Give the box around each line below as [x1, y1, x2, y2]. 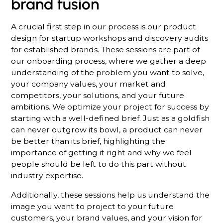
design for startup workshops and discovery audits [11, 33, 209, 43]
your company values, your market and [11, 79, 166, 89]
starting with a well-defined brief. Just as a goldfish [11, 113, 210, 123]
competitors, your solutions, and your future [11, 91, 185, 101]
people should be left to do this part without [11, 159, 187, 169]
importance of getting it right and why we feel [11, 148, 192, 158]
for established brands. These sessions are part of [11, 45, 200, 55]
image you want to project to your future [11, 202, 174, 212]
